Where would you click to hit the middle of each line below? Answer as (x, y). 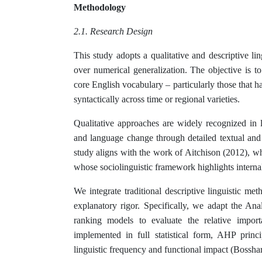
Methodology (100, 8)
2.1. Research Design (113, 32)
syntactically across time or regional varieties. (157, 99)
